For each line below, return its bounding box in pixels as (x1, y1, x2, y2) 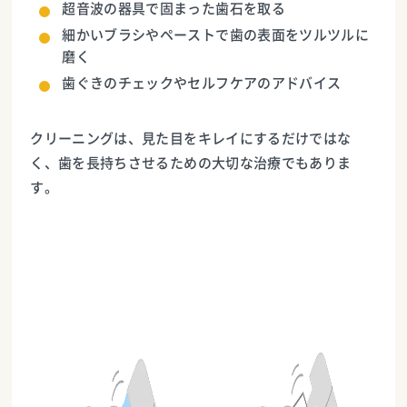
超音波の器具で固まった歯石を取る (62, 2, 285, 15)
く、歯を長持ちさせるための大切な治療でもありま (30, 156, 352, 170)
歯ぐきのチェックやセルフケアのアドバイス (62, 76, 342, 90)
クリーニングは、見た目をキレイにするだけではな (30, 132, 352, 145)
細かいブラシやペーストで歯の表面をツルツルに (62, 28, 369, 42)
